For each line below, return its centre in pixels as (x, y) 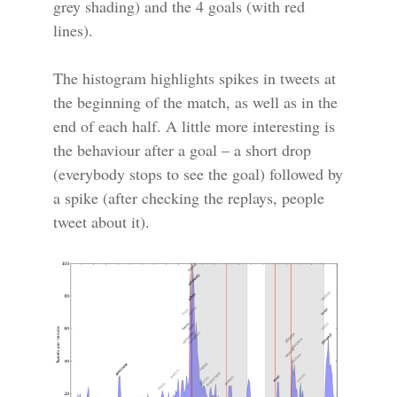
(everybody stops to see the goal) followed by (198, 174)
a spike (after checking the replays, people (189, 198)
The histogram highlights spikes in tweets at (195, 78)
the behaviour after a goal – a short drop (182, 150)
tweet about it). (101, 222)
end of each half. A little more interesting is (194, 126)
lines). (73, 30)
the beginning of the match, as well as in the (195, 102)
